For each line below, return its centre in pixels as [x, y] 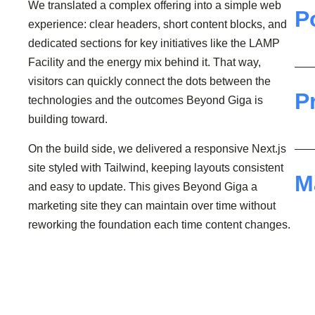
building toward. [68, 120]
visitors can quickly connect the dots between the [149, 82]
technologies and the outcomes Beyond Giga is [146, 101]
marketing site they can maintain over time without [152, 206]
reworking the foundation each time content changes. [159, 225]
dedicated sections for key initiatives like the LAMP [154, 44]
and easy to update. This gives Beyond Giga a [143, 187]
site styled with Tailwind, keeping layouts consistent [156, 168]
